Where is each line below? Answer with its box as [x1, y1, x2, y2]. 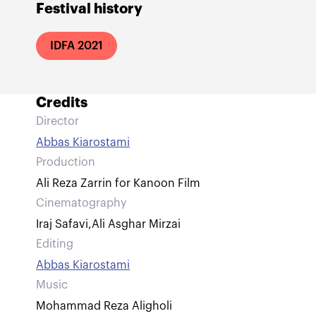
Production [36, 157, 96, 168]
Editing [36, 238, 74, 250]
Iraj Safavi [36, 219, 89, 230]
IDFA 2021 [50, 40, 104, 51]
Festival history [36, 1, 143, 16]
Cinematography [36, 197, 127, 209]
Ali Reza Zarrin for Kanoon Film [36, 178, 201, 189]
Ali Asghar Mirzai [92, 219, 181, 230]
